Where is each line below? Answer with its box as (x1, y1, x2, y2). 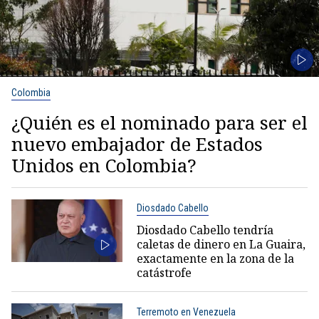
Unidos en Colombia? (11, 152, 197, 178)
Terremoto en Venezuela (136, 305, 236, 318)
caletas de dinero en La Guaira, (136, 236, 305, 252)
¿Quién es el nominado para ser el (11, 109, 308, 135)
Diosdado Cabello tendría (136, 221, 273, 238)
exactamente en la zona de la (136, 250, 294, 266)
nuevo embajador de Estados (11, 130, 263, 157)
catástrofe (136, 264, 192, 281)
